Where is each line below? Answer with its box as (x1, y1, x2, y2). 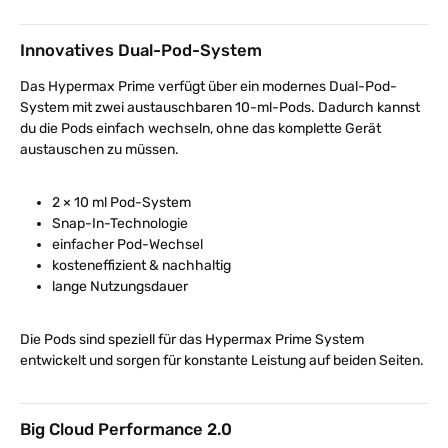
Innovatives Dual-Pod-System (20, 39, 262, 60)
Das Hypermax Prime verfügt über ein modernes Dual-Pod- (20, 77, 397, 95)
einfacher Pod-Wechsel (52, 235, 203, 253)
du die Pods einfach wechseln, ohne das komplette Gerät (20, 119, 381, 137)
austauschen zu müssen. (20, 140, 179, 158)
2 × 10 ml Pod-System (52, 193, 191, 211)
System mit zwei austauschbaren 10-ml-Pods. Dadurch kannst (20, 98, 420, 116)
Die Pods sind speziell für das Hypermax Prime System (20, 330, 364, 348)
